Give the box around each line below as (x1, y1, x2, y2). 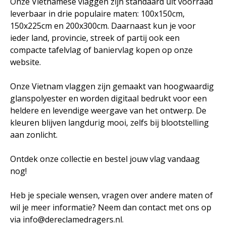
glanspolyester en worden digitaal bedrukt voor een (10, 93, 207, 104)
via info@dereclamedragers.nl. (10, 214, 124, 225)
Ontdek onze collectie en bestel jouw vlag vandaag (10, 153, 200, 164)
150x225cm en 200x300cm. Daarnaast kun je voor (10, 20, 196, 31)
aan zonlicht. (10, 129, 58, 140)
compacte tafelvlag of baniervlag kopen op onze (10, 44, 193, 55)
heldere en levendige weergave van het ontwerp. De (10, 105, 206, 116)
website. (10, 56, 41, 68)
